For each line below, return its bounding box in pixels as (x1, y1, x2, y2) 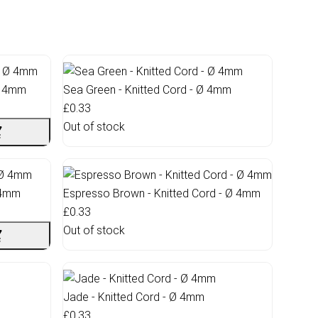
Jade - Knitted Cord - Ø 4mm (63, 290, 204, 304)
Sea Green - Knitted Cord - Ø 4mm (63, 82, 231, 97)
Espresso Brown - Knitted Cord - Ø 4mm (63, 186, 261, 200)
